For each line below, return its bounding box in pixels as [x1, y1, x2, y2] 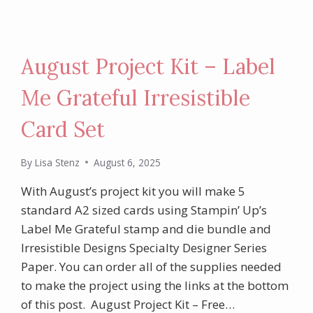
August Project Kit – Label [21, 53, 276, 80]
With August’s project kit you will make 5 [21, 182, 246, 199]
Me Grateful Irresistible [21, 85, 251, 112]
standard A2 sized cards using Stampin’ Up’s [21, 201, 268, 218]
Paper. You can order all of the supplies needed [21, 258, 282, 275]
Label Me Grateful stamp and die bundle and [21, 220, 272, 237]
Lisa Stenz [34, 155, 80, 169]
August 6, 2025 [93, 155, 161, 169]
